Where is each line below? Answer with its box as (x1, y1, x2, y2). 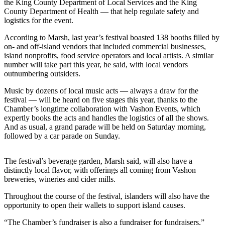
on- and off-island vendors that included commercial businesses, (4, 42, 206, 51)
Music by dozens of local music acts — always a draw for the (4, 86, 198, 95)
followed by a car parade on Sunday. (4, 131, 120, 140)
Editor (48, 181, 75, 192)
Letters (48, 159, 76, 170)
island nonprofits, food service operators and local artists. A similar (4, 51, 213, 60)
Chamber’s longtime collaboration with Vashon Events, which (4, 104, 200, 113)
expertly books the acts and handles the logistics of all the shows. (4, 113, 209, 122)
